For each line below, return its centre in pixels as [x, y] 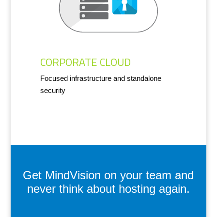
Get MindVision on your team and [108, 175]
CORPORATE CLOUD [85, 62]
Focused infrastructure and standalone [101, 78]
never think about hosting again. [108, 188]
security [53, 90]
